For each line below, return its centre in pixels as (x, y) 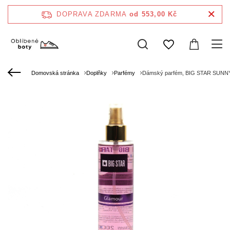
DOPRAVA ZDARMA (92, 14)
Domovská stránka (55, 73)
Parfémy (124, 73)
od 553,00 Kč (154, 14)
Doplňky (97, 73)
